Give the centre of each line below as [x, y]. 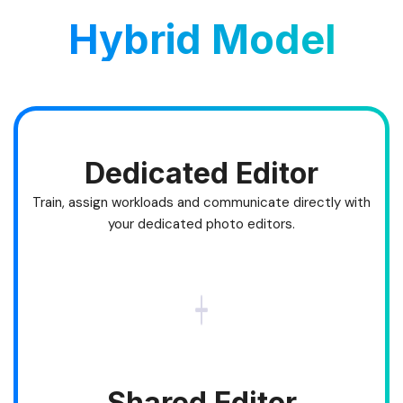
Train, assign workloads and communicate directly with [201, 202]
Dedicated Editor [201, 173]
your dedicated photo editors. [201, 224]
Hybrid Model [201, 39]
